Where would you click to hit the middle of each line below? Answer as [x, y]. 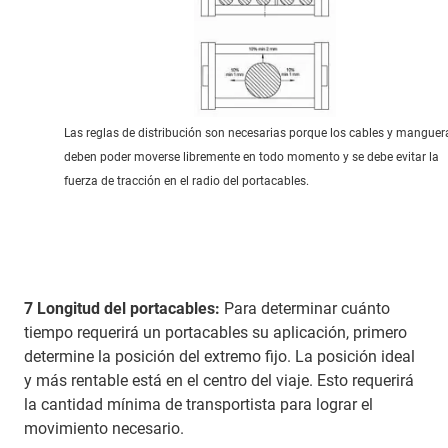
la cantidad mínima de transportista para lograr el [198, 404]
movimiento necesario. [104, 428]
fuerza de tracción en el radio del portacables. [186, 180]
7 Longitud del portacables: [122, 308]
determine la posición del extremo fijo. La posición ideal [219, 356]
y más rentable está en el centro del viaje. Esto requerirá [219, 380]
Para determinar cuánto [305, 308]
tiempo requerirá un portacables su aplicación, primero [215, 332]
